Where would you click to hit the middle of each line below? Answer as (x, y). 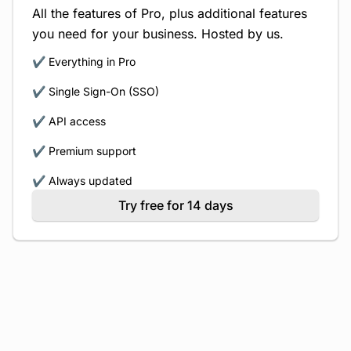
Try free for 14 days (175, 205)
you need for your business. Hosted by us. (158, 34)
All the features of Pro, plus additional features (170, 13)
